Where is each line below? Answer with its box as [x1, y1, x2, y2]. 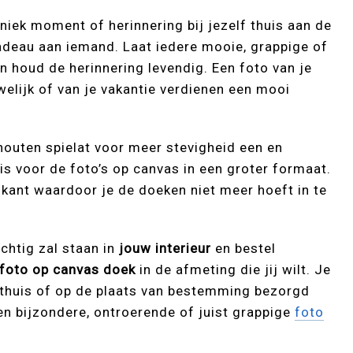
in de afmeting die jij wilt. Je [136, 262, 332, 278]
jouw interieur [119, 240, 212, 257]
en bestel [211, 240, 277, 257]
